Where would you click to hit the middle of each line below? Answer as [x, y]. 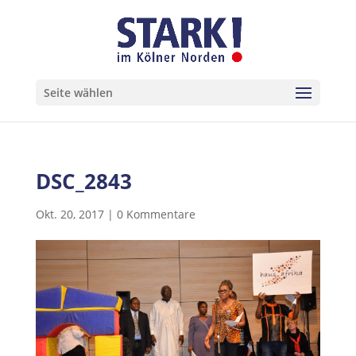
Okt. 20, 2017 [70, 214]
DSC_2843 [83, 181]
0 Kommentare [156, 214]
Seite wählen [78, 93]
